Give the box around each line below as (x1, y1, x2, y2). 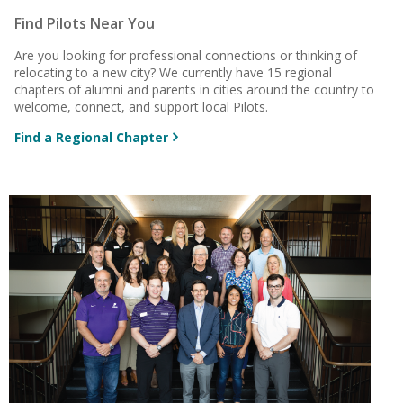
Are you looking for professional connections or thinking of (14, 46, 358, 64)
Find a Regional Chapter (14, 128, 169, 146)
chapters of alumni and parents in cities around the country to (14, 80, 375, 98)
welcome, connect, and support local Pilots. (14, 97, 269, 115)
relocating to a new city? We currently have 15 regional (14, 63, 333, 81)
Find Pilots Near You (14, 13, 156, 33)
